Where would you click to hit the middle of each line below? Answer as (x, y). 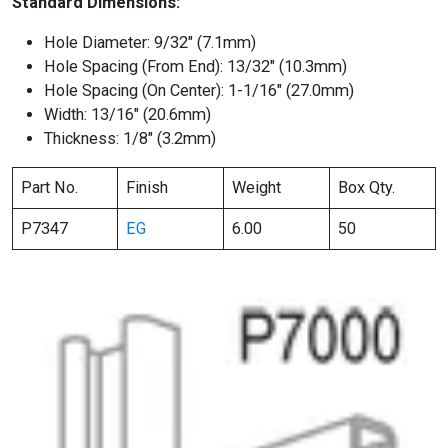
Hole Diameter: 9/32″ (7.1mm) (150, 42)
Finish (147, 187)
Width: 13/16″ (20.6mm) (127, 114)
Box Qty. (367, 187)
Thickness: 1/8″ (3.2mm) (130, 138)
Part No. (50, 187)
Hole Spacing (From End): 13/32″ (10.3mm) (195, 66)
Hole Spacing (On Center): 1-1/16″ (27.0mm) (199, 90)
